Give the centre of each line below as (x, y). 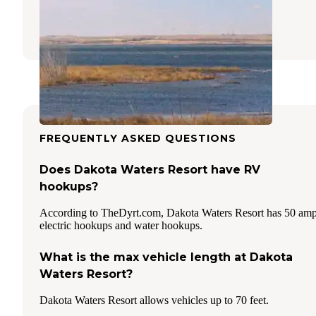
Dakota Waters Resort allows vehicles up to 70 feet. (154, 300)
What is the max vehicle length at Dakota (166, 257)
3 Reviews (136, 26)
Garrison (61, 9)
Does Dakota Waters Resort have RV (150, 169)
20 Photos (198, 26)
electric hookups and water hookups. (121, 225)
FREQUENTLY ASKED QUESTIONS (138, 138)
